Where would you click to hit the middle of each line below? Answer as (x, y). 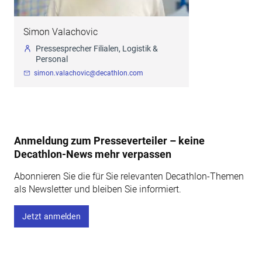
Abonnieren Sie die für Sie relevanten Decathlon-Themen (129, 177)
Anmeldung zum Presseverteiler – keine (109, 141)
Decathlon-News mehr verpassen (93, 154)
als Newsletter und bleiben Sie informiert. (98, 189)
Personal (52, 59)
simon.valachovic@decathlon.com (89, 73)
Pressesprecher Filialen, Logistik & (97, 49)
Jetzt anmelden (51, 217)
